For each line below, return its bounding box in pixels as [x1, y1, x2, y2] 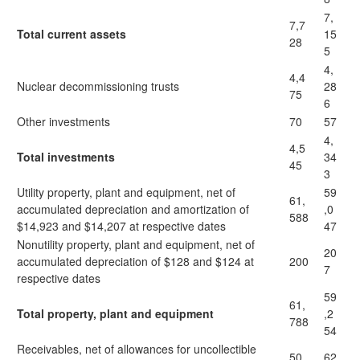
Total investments [17, 149, 115, 165]
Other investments [17, 113, 110, 129]
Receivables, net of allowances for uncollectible [17, 341, 256, 357]
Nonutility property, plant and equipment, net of [17, 236, 255, 252]
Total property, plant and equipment [17, 305, 214, 321]
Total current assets [17, 26, 126, 42]
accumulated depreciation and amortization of [17, 201, 249, 217]
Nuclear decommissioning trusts [17, 78, 179, 94]
